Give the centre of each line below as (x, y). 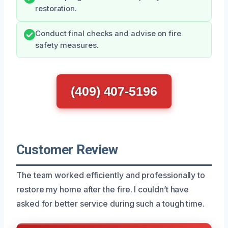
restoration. (56, 8)
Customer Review (67, 149)
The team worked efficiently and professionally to (111, 175)
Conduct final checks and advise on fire (108, 33)
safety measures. (67, 45)
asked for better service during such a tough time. (111, 203)
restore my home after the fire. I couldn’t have (103, 189)
